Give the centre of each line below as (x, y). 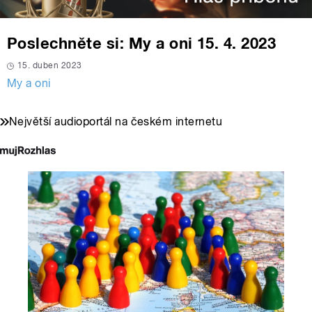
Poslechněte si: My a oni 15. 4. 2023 (142, 44)
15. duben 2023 (50, 66)
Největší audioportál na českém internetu (116, 122)
